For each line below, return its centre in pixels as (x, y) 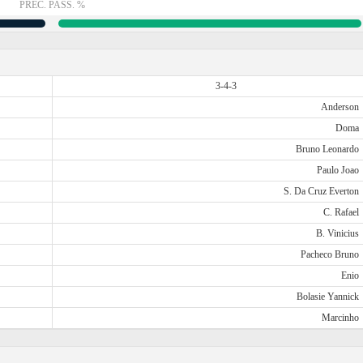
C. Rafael (341, 212)
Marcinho (340, 318)
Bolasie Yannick (327, 297)
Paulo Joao (337, 170)
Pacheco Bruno (329, 254)
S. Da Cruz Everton (321, 191)
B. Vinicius (337, 233)
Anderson (340, 107)
